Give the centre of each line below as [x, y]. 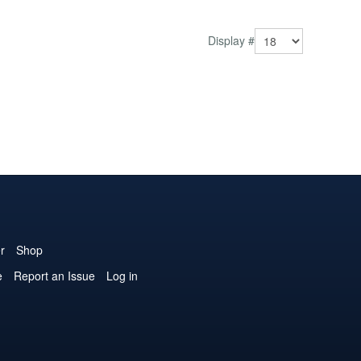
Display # [231, 40]
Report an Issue [54, 275]
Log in [122, 275]
